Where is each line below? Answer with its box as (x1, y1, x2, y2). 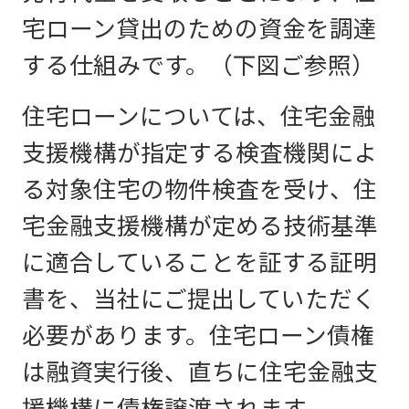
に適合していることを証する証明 (22, 248, 377, 278)
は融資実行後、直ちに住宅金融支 (22, 358, 378, 387)
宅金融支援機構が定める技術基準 (22, 212, 378, 241)
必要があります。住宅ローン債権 (22, 321, 374, 351)
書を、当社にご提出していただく (22, 285, 376, 314)
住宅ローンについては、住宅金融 (22, 102, 375, 131)
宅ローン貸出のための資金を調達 (22, 15, 377, 44)
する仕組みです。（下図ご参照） (22, 51, 375, 80)
